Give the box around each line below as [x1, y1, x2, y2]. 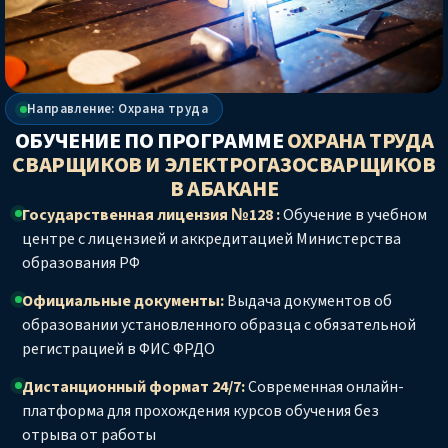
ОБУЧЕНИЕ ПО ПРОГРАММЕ [14, 125, 287, 158]
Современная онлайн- [245, 376, 404, 399]
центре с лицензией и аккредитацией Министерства [22, 228, 401, 251]
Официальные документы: [22, 290, 224, 313]
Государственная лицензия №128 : [22, 204, 280, 227]
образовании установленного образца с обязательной [22, 314, 416, 337]
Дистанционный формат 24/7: [22, 376, 245, 399]
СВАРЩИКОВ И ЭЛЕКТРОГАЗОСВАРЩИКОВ [12, 149, 436, 182]
